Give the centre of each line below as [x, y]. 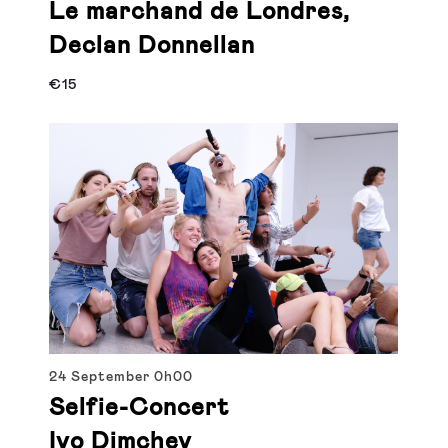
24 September [102, 376]
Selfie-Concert [139, 407]
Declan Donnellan [152, 46]
